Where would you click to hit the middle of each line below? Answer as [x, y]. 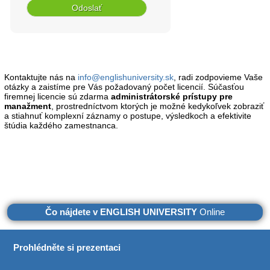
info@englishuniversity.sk [126, 77]
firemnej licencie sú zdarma [58, 96]
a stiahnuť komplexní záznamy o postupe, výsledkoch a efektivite [128, 116]
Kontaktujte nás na [41, 77]
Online [212, 212]
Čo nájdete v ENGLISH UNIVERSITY [122, 212]
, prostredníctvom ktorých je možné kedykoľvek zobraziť [158, 106]
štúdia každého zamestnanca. [61, 125]
